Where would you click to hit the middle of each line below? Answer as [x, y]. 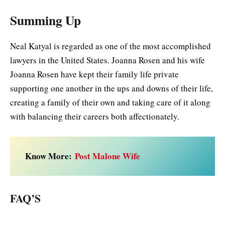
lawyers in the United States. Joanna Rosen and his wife [107, 60]
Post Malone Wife [107, 156]
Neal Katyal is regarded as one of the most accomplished [110, 46]
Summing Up [45, 20]
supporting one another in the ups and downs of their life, [111, 88]
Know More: [50, 156]
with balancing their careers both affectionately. [95, 116]
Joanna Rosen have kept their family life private [94, 74]
